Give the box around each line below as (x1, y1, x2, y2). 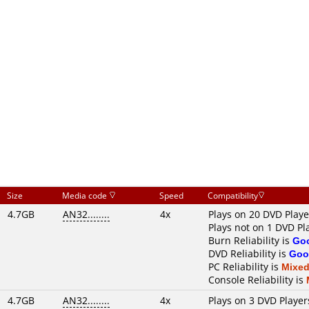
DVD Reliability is (208, 247, 289, 260)
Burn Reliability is (208, 234, 292, 247)
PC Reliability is (208, 260, 281, 273)
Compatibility (208, 190, 258, 201)
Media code (62, 190, 109, 201)
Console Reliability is (208, 273, 306, 286)
